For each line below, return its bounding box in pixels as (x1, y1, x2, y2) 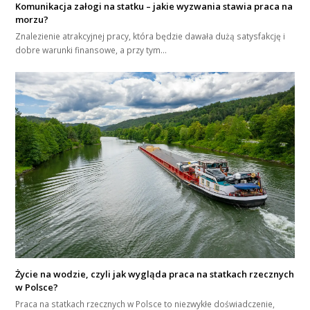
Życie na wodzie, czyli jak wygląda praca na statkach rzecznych (15, 267, 295, 280)
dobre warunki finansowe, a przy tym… (15, 44, 167, 56)
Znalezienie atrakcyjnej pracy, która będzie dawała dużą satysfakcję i (15, 30, 286, 42)
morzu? (15, 12, 49, 26)
